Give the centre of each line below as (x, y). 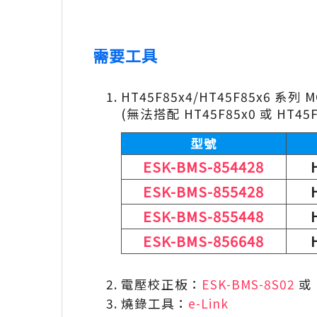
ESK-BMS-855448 (204, 216)
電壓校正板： (161, 284)
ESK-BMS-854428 (204, 166)
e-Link (208, 304)
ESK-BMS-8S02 (248, 284)
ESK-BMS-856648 (204, 241)
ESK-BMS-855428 (204, 191)
